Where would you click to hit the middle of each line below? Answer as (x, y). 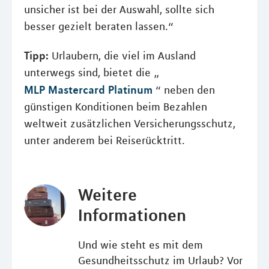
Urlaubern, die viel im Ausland (124, 56)
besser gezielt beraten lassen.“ (99, 27)
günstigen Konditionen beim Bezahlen (116, 107)
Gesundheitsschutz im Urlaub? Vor (160, 261)
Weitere (107, 195)
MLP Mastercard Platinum (88, 90)
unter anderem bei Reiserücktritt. (104, 141)
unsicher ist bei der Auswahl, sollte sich (119, 10)
